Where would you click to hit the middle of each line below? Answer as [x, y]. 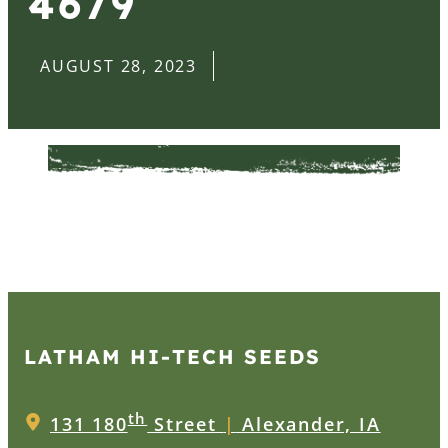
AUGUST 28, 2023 [118, 66]
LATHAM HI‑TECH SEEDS [172, 356]
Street [185, 423]
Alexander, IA [308, 423]
